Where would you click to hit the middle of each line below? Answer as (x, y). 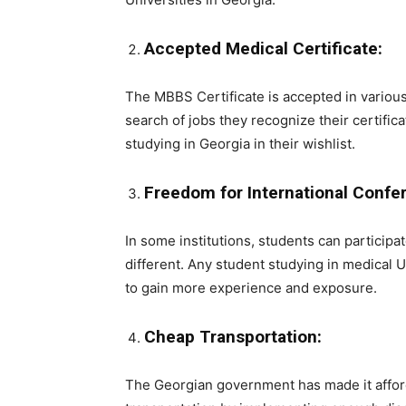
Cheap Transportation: (233, 337)
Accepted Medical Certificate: (263, 48)
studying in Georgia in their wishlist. (240, 144)
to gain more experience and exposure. (251, 288)
